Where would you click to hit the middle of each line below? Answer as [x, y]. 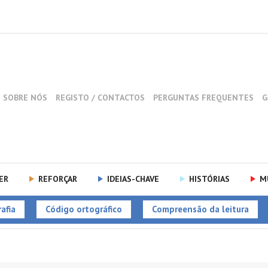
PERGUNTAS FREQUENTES [204, 98]
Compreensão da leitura [200, 209]
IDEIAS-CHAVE [133, 179]
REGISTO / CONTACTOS [101, 98]
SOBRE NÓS [26, 98]
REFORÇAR [57, 179]
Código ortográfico [83, 209]
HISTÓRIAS [209, 179]
